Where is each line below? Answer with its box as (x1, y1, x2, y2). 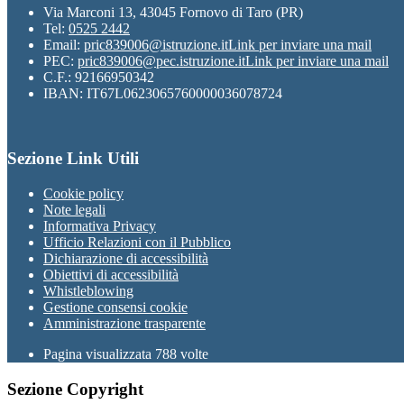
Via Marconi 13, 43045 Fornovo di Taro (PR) (43, 4, 303, 20)
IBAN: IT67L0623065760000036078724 (43, 85, 282, 101)
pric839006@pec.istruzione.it (78, 52, 245, 69)
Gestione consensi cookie (43, 299, 188, 315)
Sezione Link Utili (7, 149, 139, 169)
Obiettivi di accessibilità (43, 267, 179, 282)
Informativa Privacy (43, 218, 156, 234)
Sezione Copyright (7, 379, 143, 399)
